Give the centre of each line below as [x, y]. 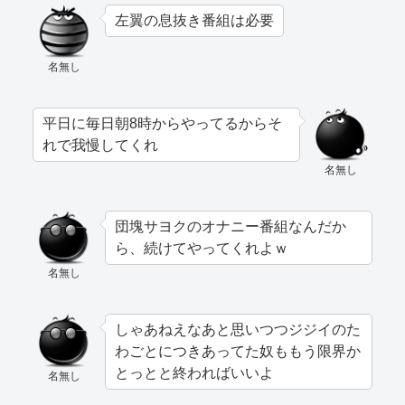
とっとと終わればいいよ [194, 373]
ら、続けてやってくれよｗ [202, 249]
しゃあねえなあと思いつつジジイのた [238, 330]
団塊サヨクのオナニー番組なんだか [231, 227]
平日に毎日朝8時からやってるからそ [162, 124]
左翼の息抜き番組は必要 [194, 21]
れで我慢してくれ [100, 146]
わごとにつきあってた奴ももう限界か [238, 352]
